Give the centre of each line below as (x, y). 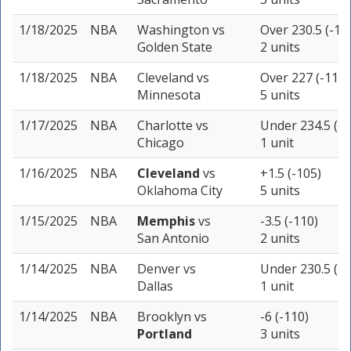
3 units (280, 334)
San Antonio (173, 239)
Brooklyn (166, 317)
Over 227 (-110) (305, 78)
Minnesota (169, 95)
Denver (160, 269)
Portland (165, 334)
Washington (175, 30)
